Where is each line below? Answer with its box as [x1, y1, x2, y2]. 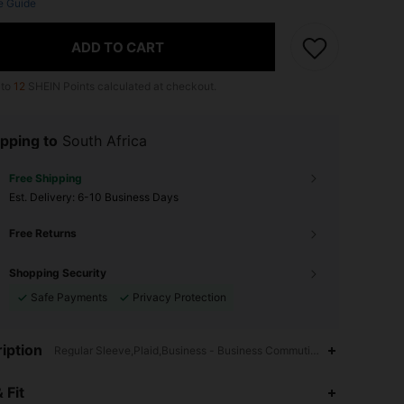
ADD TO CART [71, 38, 164, 56]
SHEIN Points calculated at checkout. [25, 79, 216, 93]
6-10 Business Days [78, 190, 179, 204]
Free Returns [9, 226, 77, 240]
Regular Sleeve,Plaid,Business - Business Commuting [54, 344, 323, 357]
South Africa [62, 132, 147, 150]
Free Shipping [9, 171, 82, 185]
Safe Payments [31, 290, 107, 304]
